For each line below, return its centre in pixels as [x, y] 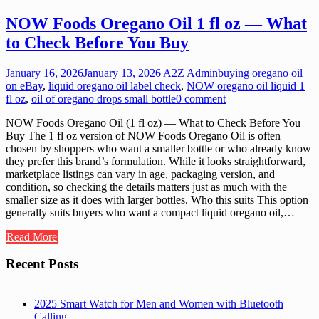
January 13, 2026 [122, 73]
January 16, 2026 [45, 73]
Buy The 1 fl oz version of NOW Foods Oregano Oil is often [143, 135]
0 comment [201, 98]
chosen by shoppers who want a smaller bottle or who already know [158, 148]
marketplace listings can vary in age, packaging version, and [140, 174]
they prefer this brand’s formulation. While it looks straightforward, [156, 161]
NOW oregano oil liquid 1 [246, 85]
